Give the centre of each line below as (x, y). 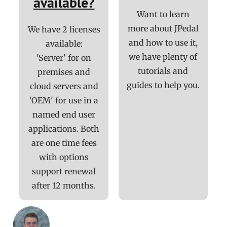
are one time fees (64, 143)
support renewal (64, 172)
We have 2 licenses (64, 30)
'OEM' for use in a (64, 101)
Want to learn (163, 14)
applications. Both (64, 129)
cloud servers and (64, 86)
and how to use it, (163, 43)
